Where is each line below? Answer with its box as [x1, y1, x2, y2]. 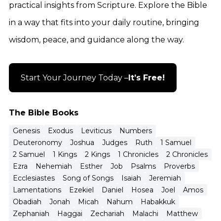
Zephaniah [13, 209, 49, 219]
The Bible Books [9, 108, 78, 118]
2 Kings [85, 150, 110, 159]
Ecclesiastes [13, 174, 55, 183]
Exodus [48, 126, 73, 136]
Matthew [166, 209, 198, 219]
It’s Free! [128, 73, 165, 83]
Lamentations [13, 185, 61, 195]
